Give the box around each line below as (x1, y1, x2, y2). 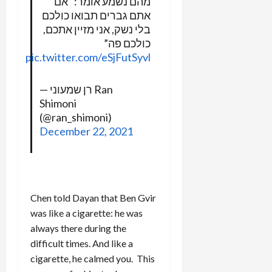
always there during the (30, 222, 126, 234)
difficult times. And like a (30, 237, 133, 249)
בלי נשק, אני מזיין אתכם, (42, 22, 151, 36)
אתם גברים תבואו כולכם (41, 8, 151, 22)
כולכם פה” (103, 36, 151, 50)
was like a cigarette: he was (30, 206, 143, 219)
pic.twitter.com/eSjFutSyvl (25, 50, 151, 64)
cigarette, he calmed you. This (30, 252, 155, 264)
